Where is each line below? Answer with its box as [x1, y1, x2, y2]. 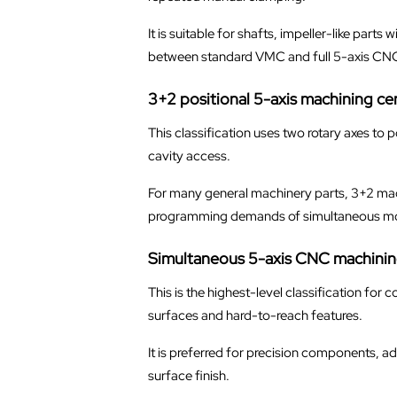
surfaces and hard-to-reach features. [147, 306, 362, 324]
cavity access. [147, 146, 230, 165]
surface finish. [147, 366, 230, 385]
